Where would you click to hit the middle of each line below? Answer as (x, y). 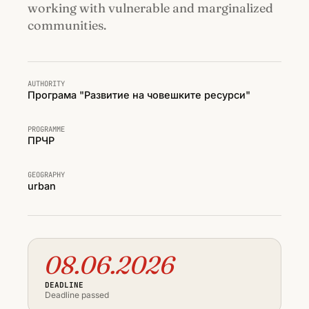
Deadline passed (77, 295)
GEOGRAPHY (46, 175)
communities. (67, 26)
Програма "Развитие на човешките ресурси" (139, 95)
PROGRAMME (46, 129)
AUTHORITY (46, 84)
